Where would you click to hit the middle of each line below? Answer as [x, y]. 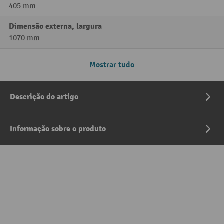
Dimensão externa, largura [55, 27]
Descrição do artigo [44, 97]
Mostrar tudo [112, 65]
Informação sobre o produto [58, 129]
